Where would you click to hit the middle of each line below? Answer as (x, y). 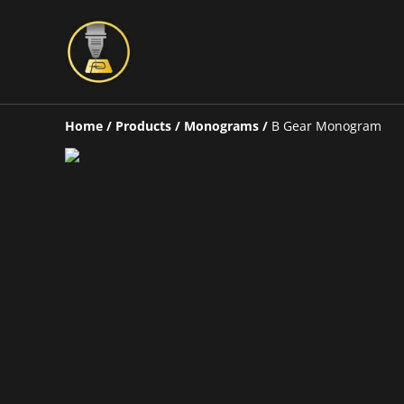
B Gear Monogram (326, 126)
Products (143, 126)
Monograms (221, 126)
